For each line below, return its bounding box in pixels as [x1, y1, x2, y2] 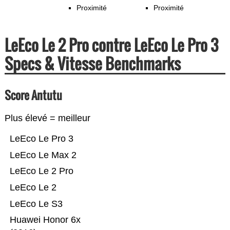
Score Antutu [4, 87, 62, 104]
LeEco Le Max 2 [9, 150, 76, 161]
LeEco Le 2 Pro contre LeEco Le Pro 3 [4, 33, 218, 57]
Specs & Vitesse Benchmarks [4, 52, 181, 75]
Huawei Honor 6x [9, 215, 81, 225]
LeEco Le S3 [9, 199, 63, 209]
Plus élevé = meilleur [4, 113, 90, 124]
